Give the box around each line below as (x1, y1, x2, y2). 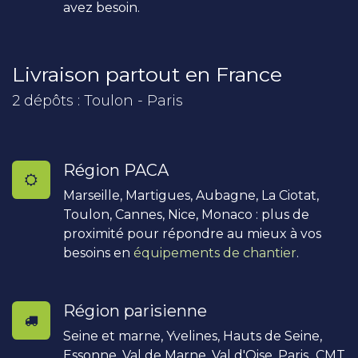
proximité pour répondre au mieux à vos (63, 225, 321, 241)
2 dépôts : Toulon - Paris (12, 91, 183, 109)
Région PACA (63, 160, 169, 180)
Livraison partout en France (12, 62, 282, 86)
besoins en (63, 245, 133, 261)
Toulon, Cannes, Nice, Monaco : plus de (63, 206, 309, 222)
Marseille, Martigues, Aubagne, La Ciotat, (63, 187, 319, 203)
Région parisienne (63, 300, 207, 320)
